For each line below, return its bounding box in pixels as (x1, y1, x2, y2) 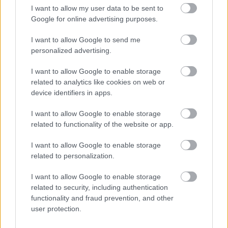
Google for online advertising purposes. (31, 15, 158, 23)
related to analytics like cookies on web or (31, 78, 165, 86)
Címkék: (8, 126, 36, 136)
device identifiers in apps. (31, 89, 112, 97)
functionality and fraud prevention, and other (31, 194, 174, 202)
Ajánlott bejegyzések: (8, 179, 105, 191)
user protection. (31, 205, 81, 213)
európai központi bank (88, 126, 164, 136)
